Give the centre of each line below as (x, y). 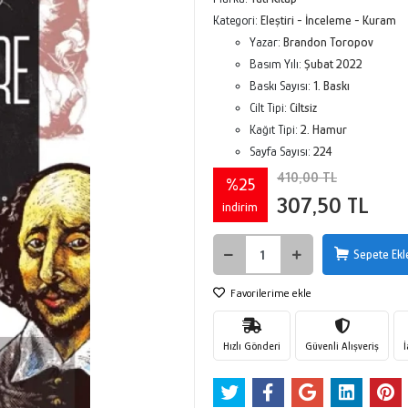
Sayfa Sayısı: (281, 151)
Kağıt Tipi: (275, 129)
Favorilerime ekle (269, 293)
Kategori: (236, 20)
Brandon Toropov (328, 42)
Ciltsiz (303, 107)
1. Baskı (331, 86)
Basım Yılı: (276, 64)
